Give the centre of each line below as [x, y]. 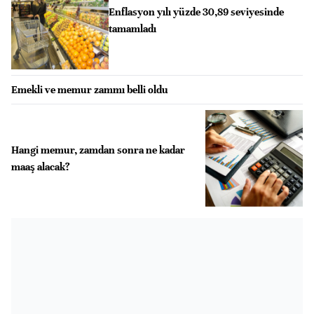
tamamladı [132, 29]
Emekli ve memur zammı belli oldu [90, 89]
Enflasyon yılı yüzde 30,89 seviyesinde [196, 12]
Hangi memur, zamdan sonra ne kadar [98, 150]
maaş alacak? [41, 166]
